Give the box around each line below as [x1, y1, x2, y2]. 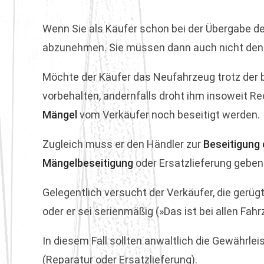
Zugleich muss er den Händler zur [42, 138, 203, 150]
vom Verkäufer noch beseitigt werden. [77, 108, 260, 121]
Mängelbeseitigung [42, 157, 133, 169]
